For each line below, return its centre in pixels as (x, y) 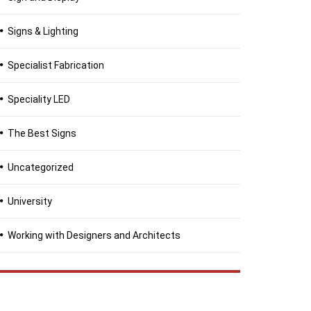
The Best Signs (42, 133)
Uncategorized (41, 167)
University (30, 201)
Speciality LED (39, 99)
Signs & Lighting (43, 31)
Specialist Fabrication (56, 65)
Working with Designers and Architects (94, 235)
